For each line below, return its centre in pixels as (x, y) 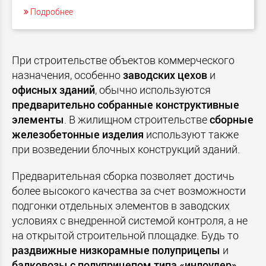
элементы (38, 120)
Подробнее (51, 12)
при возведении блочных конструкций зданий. (126, 149)
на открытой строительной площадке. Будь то (125, 235)
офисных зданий (53, 90)
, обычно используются (153, 90)
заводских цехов (165, 75)
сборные (232, 120)
